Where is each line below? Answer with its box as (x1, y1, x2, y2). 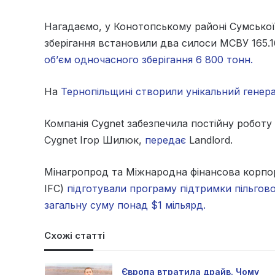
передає (145, 134, 186, 147)
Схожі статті (44, 230, 105, 242)
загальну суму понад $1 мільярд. (44, 199, 206, 212)
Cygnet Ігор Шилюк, (44, 134, 145, 147)
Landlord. (186, 134, 233, 147)
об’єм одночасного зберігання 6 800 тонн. (44, 53, 253, 66)
